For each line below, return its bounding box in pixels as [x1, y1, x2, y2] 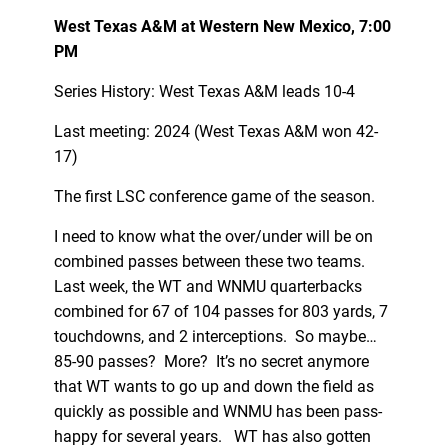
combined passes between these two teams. [53, 251, 369, 271]
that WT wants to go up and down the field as [53, 376, 374, 396]
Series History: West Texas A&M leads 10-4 [53, 81, 363, 101]
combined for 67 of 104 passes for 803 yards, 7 [53, 301, 388, 321]
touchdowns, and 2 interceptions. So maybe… [53, 326, 377, 346]
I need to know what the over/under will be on [53, 226, 373, 246]
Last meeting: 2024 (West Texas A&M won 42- [53, 121, 378, 141]
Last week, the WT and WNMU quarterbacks [53, 276, 362, 296]
